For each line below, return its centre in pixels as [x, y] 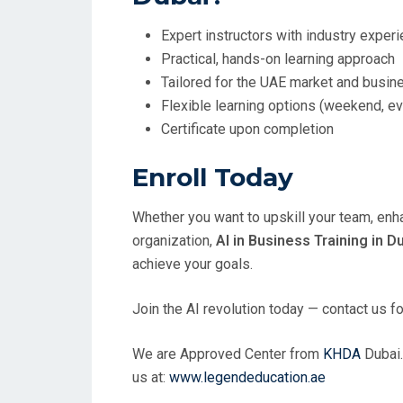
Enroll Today [213, 177]
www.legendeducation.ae [247, 377]
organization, [174, 241]
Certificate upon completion [247, 129]
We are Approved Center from [228, 354]
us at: [151, 377]
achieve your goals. [193, 264]
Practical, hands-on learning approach [278, 59]
